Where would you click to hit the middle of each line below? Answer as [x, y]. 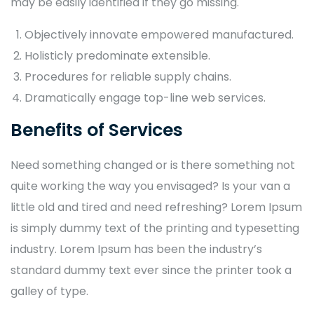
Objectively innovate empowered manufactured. [159, 35]
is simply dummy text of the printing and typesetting [155, 228]
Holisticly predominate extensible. [117, 56]
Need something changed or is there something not [153, 165]
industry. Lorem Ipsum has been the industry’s [136, 249]
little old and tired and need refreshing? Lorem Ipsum [156, 207]
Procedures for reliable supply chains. [128, 77]
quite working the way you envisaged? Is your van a [150, 186]
